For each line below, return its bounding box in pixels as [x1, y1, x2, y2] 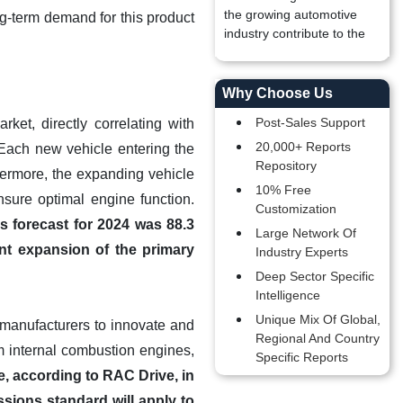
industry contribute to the [224, 26, 365, 40]
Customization [255, 201, 336, 216]
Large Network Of [255, 226, 356, 240]
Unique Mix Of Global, [255, 312, 381, 327]
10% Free [255, 183, 311, 197]
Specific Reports [255, 350, 348, 364]
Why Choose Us [222, 85, 333, 101]
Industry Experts [255, 245, 348, 259]
